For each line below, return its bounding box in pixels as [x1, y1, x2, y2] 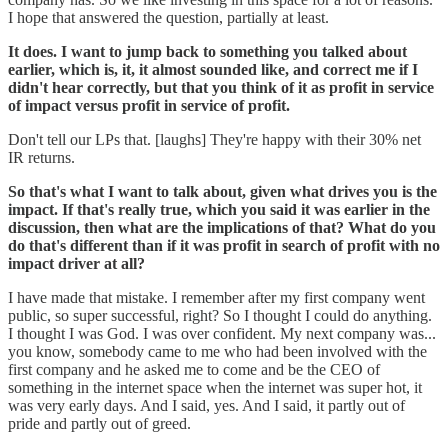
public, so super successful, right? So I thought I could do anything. [8, 306, 432, 324]
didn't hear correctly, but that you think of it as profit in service [8, 78, 434, 96]
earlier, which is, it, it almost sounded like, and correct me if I [8, 60, 418, 78]
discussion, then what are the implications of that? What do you [8, 218, 436, 236]
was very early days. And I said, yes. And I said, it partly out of [8, 396, 405, 414]
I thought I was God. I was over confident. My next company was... [8, 324, 436, 342]
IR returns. [8, 148, 75, 166]
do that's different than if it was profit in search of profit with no [8, 236, 440, 254]
